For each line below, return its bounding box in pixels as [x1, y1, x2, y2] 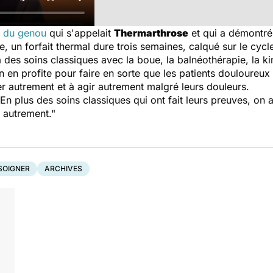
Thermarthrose [114, 27, 188, 39]
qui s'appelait [46, 27, 114, 39]
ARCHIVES [44, 164, 82, 173]
